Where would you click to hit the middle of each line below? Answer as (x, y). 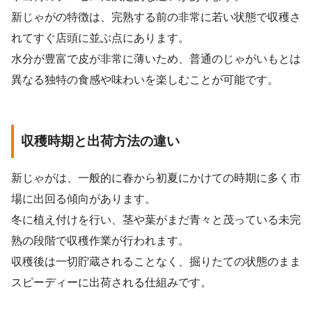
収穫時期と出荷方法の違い (100, 141)
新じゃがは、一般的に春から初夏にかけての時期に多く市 (156, 178)
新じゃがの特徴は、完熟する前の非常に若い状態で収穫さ (156, 17)
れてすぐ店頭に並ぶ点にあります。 (100, 38)
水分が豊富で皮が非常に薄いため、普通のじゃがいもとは (156, 58)
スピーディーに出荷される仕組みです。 (111, 282)
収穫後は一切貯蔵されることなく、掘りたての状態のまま (156, 261)
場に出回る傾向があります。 (84, 198)
